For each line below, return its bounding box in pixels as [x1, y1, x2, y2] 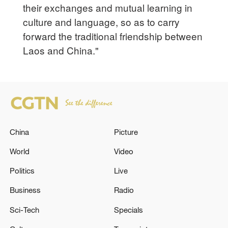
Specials [114, 205, 143, 214]
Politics [10, 166, 35, 176]
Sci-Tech [10, 205, 40, 214]
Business [10, 185, 41, 195]
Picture [114, 127, 138, 136]
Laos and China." [23, 43, 99, 57]
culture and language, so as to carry [23, 14, 180, 28]
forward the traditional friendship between [23, 28, 203, 43]
